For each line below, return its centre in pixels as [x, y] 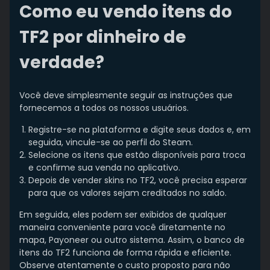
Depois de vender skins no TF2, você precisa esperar [138, 181]
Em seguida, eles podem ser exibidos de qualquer [123, 215]
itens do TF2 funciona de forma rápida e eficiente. [125, 253]
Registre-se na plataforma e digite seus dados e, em [140, 130]
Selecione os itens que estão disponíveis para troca [137, 155]
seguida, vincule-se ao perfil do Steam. [111, 143]
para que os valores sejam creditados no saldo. [127, 193]
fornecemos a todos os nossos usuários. [104, 108]
